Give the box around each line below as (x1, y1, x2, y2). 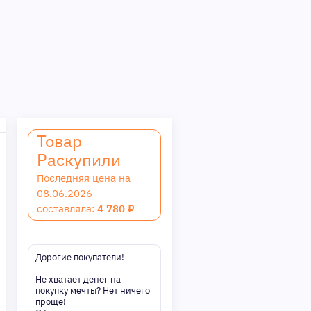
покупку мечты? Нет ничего (35, 285, 150, 296)
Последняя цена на (37, 171, 131, 185)
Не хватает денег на (35, 274, 121, 285)
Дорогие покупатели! (35, 251, 124, 263)
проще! (35, 296, 66, 308)
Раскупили (37, 149, 121, 171)
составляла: (37, 202, 97, 215)
